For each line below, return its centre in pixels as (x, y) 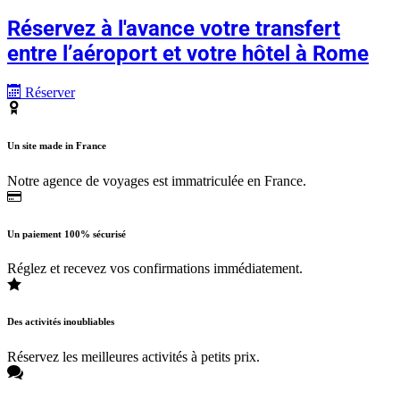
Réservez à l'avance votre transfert (174, 28)
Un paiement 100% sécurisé (67, 233)
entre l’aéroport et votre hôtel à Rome (188, 53)
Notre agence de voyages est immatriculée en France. (157, 180)
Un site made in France (57, 145)
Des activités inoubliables (61, 322)
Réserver (48, 92)
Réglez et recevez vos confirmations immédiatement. (155, 269)
